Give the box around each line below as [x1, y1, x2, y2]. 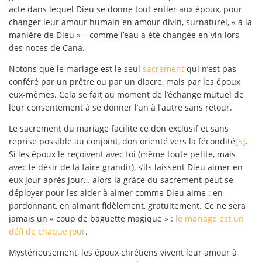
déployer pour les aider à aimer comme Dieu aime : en [9, 187, 223, 198]
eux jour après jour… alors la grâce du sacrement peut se [9, 174, 233, 185]
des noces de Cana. [9, 42, 85, 53]
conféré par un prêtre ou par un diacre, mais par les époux [9, 75, 240, 87]
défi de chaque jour [9, 225, 85, 237]
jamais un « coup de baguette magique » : [9, 212, 175, 224]
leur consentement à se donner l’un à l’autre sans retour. [9, 101, 232, 113]
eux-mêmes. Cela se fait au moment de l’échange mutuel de [9, 88, 244, 100]
